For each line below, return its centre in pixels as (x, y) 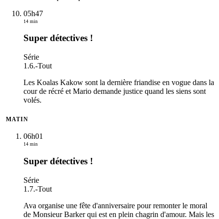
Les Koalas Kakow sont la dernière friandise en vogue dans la (119, 83)
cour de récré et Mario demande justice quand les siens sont (115, 91)
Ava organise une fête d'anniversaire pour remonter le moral (115, 205)
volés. (33, 100)
